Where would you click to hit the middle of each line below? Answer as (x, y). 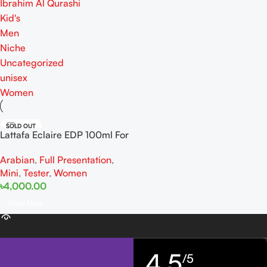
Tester (36, 173)
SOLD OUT (21, 126)
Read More (26, 203)
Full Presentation (75, 160)
